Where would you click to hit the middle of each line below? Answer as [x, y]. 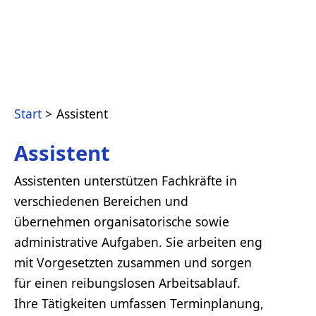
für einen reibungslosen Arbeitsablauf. [127, 282]
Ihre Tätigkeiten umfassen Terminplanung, [139, 303]
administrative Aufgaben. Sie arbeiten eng [138, 242]
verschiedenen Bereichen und [101, 201]
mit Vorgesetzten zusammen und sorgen [133, 262]
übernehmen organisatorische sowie [122, 221]
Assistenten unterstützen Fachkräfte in [126, 180]
